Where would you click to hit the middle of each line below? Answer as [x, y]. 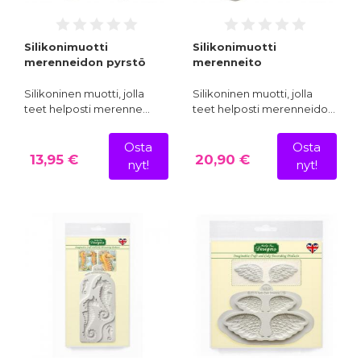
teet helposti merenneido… [264, 108]
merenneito [227, 62]
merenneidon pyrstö [85, 62]
